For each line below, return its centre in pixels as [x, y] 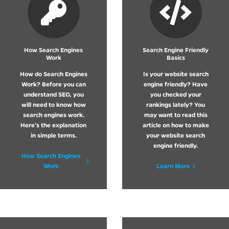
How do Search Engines [53, 74]
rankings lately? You [176, 104]
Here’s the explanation [53, 125]
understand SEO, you [53, 94]
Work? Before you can [53, 84]
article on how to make [176, 125]
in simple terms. [53, 135]
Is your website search [176, 74]
